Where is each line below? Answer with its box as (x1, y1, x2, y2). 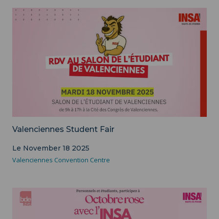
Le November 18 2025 (12, 144, 89, 153)
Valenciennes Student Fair (12, 125, 114, 134)
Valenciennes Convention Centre (12, 155, 110, 165)
